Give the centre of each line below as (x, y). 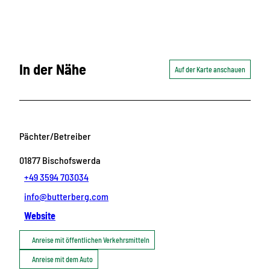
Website (40, 215)
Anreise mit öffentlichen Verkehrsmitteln (91, 240)
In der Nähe (53, 69)
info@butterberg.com (67, 196)
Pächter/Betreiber (55, 136)
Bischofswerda (71, 160)
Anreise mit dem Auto (62, 259)
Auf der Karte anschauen (210, 70)
